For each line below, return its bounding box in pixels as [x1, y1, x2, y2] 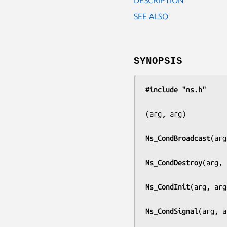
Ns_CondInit [145, 182, 190, 191]
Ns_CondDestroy [145, 158, 202, 167]
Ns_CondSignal [145, 206, 198, 215]
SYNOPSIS [134, 55, 182, 67]
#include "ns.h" [145, 85, 206, 94]
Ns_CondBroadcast [145, 133, 210, 142]
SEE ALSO [134, 11, 168, 21]
